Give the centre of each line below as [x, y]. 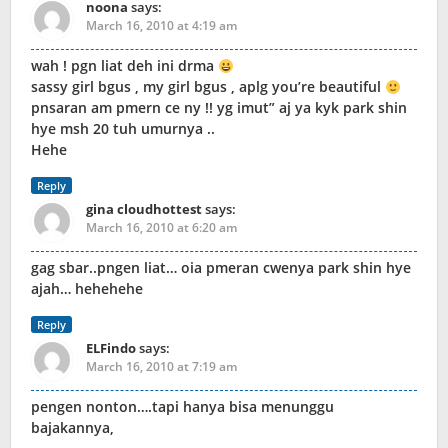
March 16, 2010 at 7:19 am [161, 367]
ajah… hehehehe [87, 289]
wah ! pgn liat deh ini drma [124, 66]
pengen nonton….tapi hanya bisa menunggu [182, 407]
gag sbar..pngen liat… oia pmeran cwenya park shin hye [221, 268]
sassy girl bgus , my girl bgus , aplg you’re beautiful [208, 87]
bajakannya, [72, 428]
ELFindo [111, 348]
